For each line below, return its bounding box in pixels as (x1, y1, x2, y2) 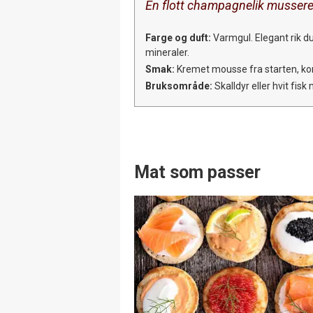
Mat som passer (134, 161, 261, 182)
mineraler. (145, 46, 189, 58)
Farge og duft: (145, 31, 211, 43)
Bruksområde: (145, 80, 212, 92)
